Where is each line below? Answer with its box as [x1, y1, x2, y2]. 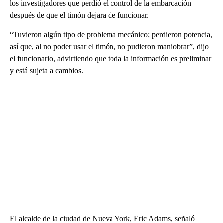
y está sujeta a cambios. [10, 66, 83, 75]
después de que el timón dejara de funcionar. [10, 11, 149, 20]
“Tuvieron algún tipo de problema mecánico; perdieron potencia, [10, 30, 212, 39]
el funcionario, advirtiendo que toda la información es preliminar [10, 54, 211, 63]
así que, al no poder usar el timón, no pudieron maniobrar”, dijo [10, 42, 209, 51]
